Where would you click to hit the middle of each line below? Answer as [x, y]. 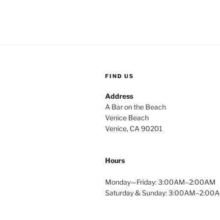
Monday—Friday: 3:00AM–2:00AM [160, 182]
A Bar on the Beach [136, 107]
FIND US [120, 76]
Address [119, 96]
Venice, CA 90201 [134, 129]
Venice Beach [127, 118]
